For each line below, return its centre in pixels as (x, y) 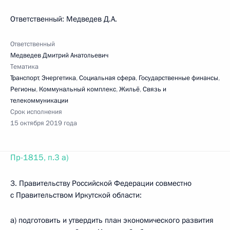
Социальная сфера (107, 78)
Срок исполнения (36, 112)
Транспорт (25, 78)
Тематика (24, 67)
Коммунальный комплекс (78, 89)
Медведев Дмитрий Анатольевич (59, 55)
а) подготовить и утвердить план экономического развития (112, 220)
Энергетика (59, 78)
